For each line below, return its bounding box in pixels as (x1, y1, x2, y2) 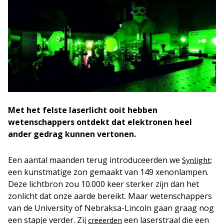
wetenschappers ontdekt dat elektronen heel (8, 116, 192, 127)
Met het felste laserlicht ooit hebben (8, 104, 157, 115)
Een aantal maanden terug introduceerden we (8, 154, 182, 165)
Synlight (182, 154, 211, 165)
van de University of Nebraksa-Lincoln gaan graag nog (8, 202, 214, 213)
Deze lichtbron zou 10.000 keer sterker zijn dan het (8, 178, 199, 189)
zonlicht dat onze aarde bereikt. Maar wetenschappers (8, 190, 212, 201)
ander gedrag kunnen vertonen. (8, 128, 136, 139)
